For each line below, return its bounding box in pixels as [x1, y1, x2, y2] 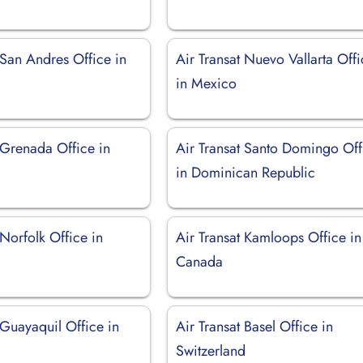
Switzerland [176, 340, 246, 361]
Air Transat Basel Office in [176, 315, 334, 337]
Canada [176, 250, 224, 272]
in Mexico [176, 72, 237, 94]
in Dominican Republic [176, 161, 316, 183]
